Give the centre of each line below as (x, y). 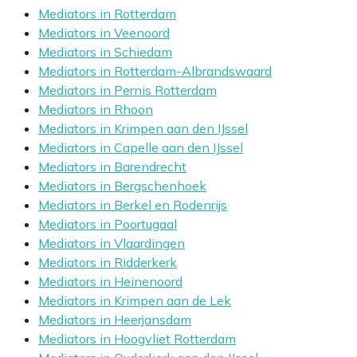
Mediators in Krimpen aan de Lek (135, 301)
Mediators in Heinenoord (110, 282)
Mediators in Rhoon (96, 110)
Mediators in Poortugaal (108, 224)
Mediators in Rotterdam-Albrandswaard (155, 71)
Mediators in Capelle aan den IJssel (141, 148)
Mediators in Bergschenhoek (122, 186)
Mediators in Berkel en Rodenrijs (133, 205)
